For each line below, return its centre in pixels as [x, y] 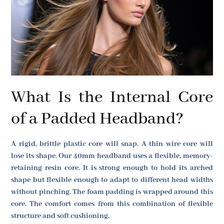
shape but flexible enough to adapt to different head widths [112, 180]
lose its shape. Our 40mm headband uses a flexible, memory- [112, 156]
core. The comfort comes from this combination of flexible [112, 204]
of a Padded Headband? [97, 119]
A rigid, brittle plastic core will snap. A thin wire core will [112, 144]
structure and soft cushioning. [60, 216]
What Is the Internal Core [112, 97]
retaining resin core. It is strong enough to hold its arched [112, 168]
